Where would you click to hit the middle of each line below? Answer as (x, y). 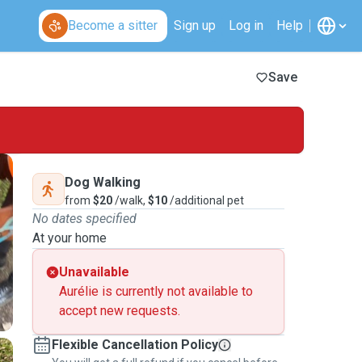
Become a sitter (113, 25)
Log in (246, 25)
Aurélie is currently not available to (156, 291)
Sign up (195, 25)
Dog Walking (103, 182)
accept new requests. (120, 311)
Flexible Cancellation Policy (135, 345)
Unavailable (94, 272)
